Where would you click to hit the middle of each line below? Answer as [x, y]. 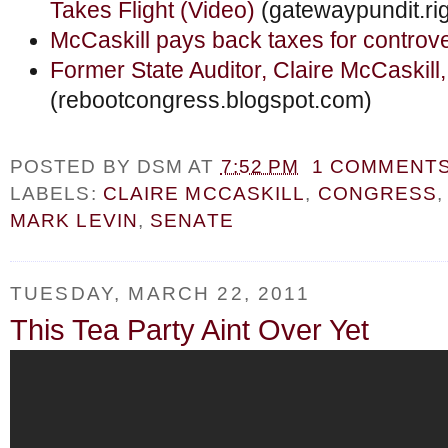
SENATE [192, 220]
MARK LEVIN [74, 220]
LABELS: [56, 193]
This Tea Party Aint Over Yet [189, 329]
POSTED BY [73, 166]
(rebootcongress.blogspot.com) [211, 100]
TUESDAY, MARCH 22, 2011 [160, 294]
